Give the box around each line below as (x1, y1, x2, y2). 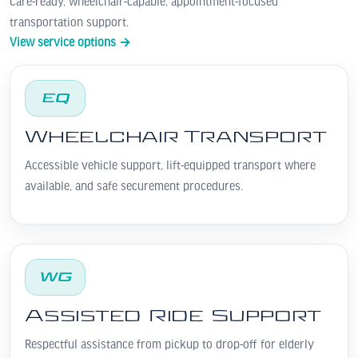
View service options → (10, 36, 131, 50)
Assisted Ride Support (25, 306, 322, 327)
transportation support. (10, 16, 129, 30)
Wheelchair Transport (25, 127, 327, 148)
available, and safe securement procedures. (25, 180, 243, 193)
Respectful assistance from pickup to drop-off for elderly (25, 338, 314, 352)
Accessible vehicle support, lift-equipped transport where (25, 159, 316, 173)
